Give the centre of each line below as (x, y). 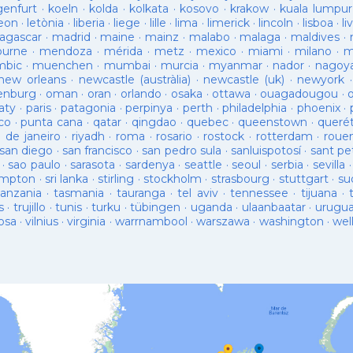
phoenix (318, 108)
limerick (228, 23)
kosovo (199, 9)
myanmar (236, 65)
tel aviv (198, 193)
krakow (249, 9)
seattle (203, 165)
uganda (211, 207)
